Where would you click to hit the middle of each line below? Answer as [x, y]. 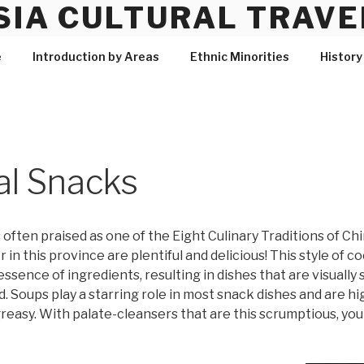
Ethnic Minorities [239, 56]
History [341, 56]
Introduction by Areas [95, 56]
